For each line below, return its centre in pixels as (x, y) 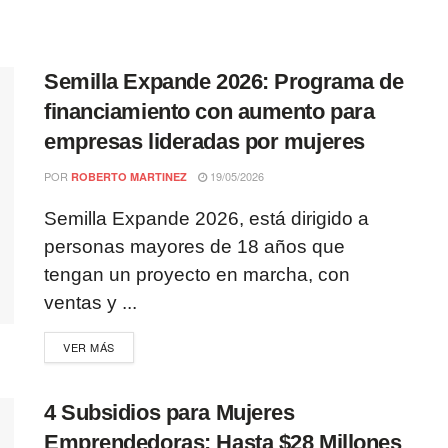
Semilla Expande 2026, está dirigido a (206, 218)
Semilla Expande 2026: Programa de (224, 81)
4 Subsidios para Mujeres (169, 412)
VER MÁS (89, 347)
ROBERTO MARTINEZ (129, 176)
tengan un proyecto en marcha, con (197, 274)
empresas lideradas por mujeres (204, 141)
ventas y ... (90, 302)
